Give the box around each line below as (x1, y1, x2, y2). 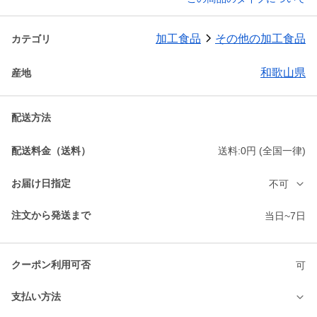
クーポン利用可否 (11, 259, 91, 271)
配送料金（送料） (11, 144, 91, 156)
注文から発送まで (11, 209, 91, 221)
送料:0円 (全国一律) (218, 145, 306, 157)
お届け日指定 (11, 178, 71, 190)
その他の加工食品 (215, 33, 306, 45)
